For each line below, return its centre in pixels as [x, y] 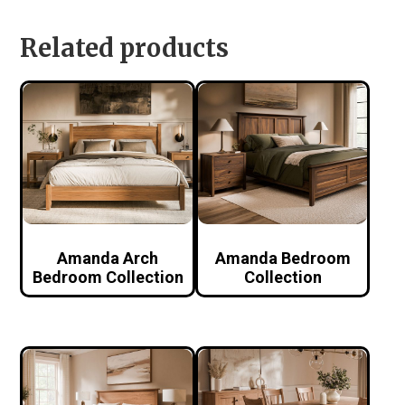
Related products [125, 48]
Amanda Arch [108, 259]
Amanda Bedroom [283, 259]
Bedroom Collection [108, 278]
